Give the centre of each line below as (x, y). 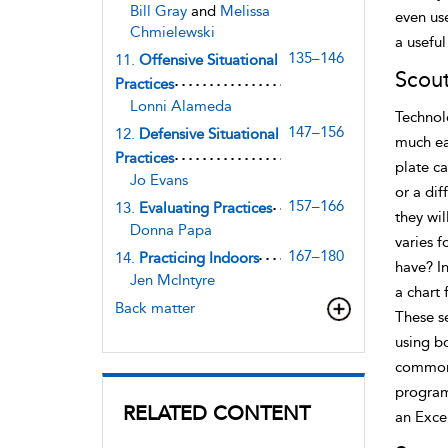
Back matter (155, 307)
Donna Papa (171, 229)
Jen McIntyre (172, 279)
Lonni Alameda (181, 105)
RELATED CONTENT (216, 412)
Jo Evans (159, 179)
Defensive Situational (209, 133)
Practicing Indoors (199, 257)
